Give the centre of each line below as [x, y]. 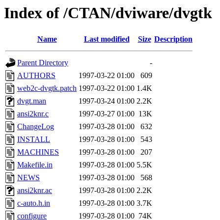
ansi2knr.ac [35, 191]
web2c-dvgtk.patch [47, 88]
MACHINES [38, 152]
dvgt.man [32, 101]
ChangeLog [36, 127]
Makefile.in [35, 165]
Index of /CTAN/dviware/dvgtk [108, 13]
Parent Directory [43, 63]
